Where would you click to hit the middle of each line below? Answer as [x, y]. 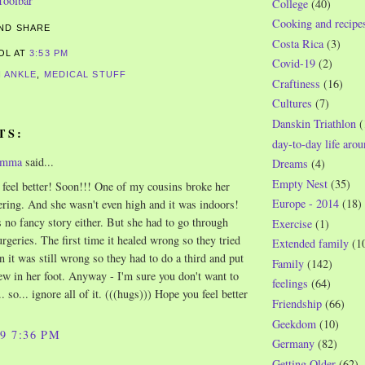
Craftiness [296, 83]
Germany [293, 344]
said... [38, 162]
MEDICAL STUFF [85, 75]
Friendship [297, 304]
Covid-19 [294, 64]
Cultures [292, 103]
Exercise [292, 223]
